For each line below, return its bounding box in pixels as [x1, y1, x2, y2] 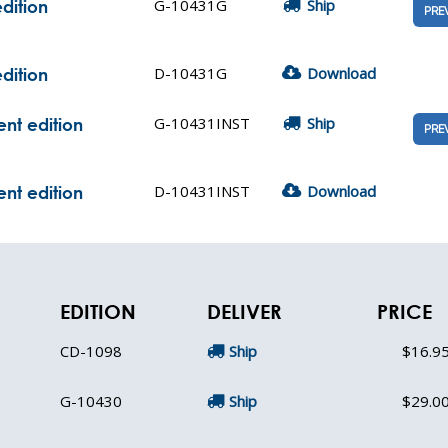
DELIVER [207, 300, 282, 323]
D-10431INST [154, 181, 250, 201]
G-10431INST [154, 113, 250, 133]
